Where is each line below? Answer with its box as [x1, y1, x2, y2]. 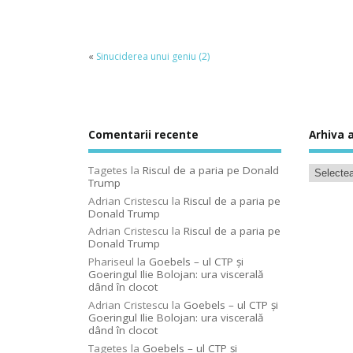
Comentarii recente [88, 128, 199, 143]
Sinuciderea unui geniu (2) [96, 49, 210, 63]
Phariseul [88, 255, 134, 269]
